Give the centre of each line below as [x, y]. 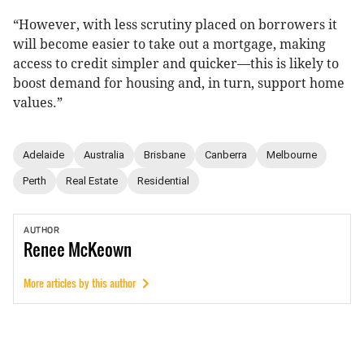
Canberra [226, 155]
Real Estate [92, 181]
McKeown [100, 248]
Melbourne [292, 155]
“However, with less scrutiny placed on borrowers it [175, 24]
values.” [38, 102]
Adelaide [43, 155]
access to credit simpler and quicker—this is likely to [176, 63]
